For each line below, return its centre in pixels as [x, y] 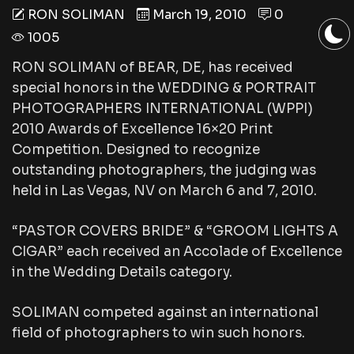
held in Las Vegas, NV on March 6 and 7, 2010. [164, 191]
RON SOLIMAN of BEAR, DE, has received [153, 68]
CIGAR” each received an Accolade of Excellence [177, 252]
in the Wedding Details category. [122, 273]
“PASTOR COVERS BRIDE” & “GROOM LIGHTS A [175, 232]
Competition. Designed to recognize [136, 150]
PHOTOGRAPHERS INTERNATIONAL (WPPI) [162, 109]
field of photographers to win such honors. [158, 333]
